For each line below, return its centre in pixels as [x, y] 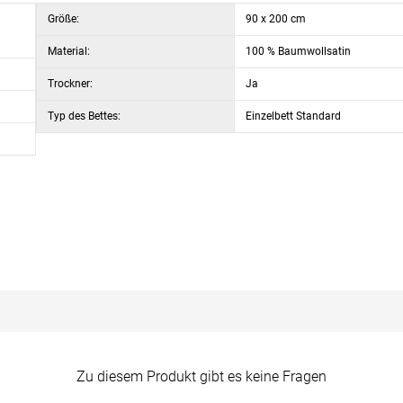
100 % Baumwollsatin [298, 51]
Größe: [63, 19]
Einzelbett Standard [293, 116]
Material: [69, 51]
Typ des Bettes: [84, 116]
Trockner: [70, 84]
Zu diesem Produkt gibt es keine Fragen [201, 376]
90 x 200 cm [276, 19]
